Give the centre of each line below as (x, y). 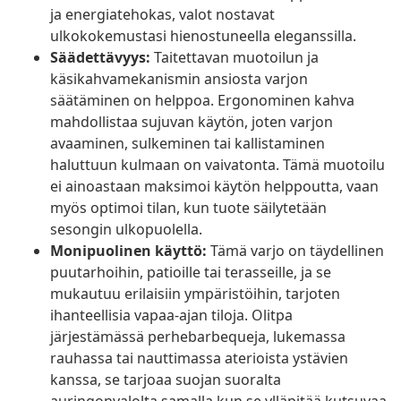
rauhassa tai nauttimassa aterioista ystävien (199, 358)
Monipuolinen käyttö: (128, 251)
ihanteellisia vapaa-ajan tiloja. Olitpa (171, 316)
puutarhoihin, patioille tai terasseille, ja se (191, 273)
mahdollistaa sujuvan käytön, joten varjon (192, 122)
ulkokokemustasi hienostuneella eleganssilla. (203, 36)
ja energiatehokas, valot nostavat (162, 15)
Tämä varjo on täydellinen (295, 251)
